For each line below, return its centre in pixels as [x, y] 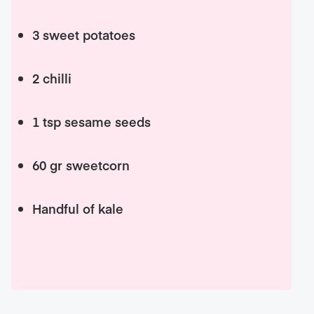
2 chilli [52, 78]
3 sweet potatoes [84, 35]
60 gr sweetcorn [81, 165]
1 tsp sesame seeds [92, 122]
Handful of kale [78, 209]
